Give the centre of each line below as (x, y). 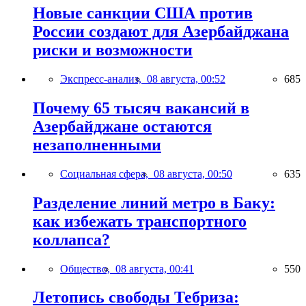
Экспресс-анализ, (103, 79)
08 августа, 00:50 (193, 173)
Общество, (88, 268)
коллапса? (71, 239)
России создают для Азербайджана (161, 31)
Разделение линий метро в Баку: (154, 203)
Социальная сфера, (107, 173)
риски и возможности (113, 50)
